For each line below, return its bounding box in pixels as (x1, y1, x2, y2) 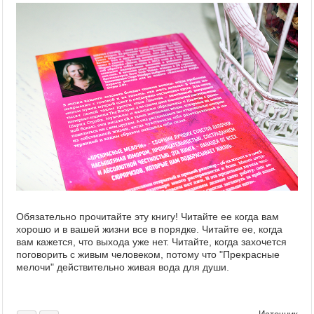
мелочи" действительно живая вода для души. (16, 261, 229, 273)
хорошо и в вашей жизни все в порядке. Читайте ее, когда (16, 224, 282, 235)
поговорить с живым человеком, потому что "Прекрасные (16, 249, 280, 261)
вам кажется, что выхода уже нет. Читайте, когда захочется (16, 236, 287, 248)
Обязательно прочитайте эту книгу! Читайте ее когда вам (16, 211, 279, 223)
